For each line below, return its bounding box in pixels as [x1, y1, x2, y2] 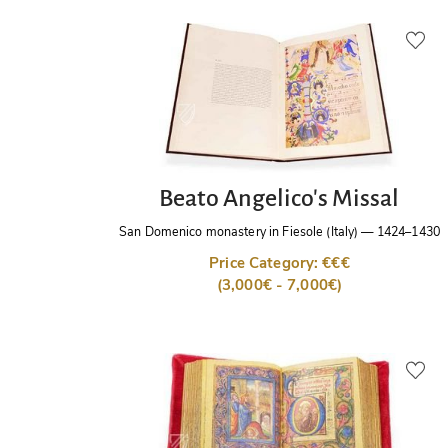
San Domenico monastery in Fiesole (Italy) [119, 223, 359, 241]
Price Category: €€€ [209, 253, 350, 274]
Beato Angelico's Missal [159, 184, 400, 211]
